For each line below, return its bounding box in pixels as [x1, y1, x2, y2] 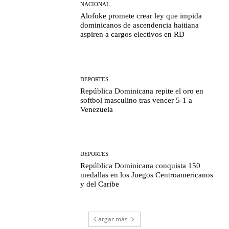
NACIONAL [80, 1, 110, 8]
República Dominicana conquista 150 [80, 162, 201, 170]
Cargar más [94, 214, 128, 223]
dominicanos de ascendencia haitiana [80, 21, 199, 30]
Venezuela [80, 105, 113, 113]
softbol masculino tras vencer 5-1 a [80, 96, 193, 104]
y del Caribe [80, 180, 120, 188]
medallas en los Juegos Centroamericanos [80, 171, 214, 179]
